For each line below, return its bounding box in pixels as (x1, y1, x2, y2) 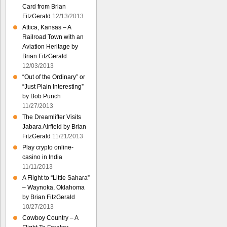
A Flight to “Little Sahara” (22, 174, 90, 181)
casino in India (22, 154, 62, 161)
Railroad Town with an (22, 33, 84, 41)
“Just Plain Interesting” (22, 83, 84, 90)
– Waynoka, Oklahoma (22, 184, 85, 191)
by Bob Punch (22, 93, 61, 100)
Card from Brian (22, 3, 66, 10)
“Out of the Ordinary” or (22, 73, 85, 81)
